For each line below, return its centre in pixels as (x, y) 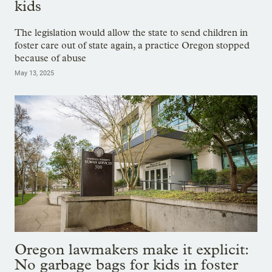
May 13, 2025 (34, 73)
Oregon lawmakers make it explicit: (131, 249)
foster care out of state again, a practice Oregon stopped (132, 46)
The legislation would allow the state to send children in (131, 33)
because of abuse (50, 58)
